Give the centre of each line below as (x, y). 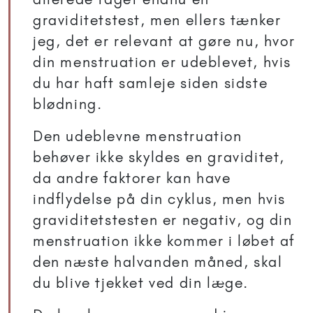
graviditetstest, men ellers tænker (157, 20)
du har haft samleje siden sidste (151, 83)
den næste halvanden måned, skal (158, 262)
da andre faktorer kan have (132, 178)
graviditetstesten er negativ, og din (163, 220)
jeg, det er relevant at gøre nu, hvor (164, 41)
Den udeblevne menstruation (138, 136)
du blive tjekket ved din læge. (141, 283)
